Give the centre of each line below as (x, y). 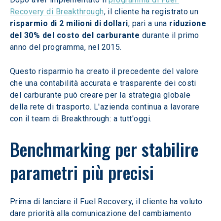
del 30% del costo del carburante (75, 35)
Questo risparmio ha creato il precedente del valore (105, 71)
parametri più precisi (82, 172)
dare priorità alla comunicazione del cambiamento (102, 213)
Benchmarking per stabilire (106, 149)
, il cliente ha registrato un (152, 12)
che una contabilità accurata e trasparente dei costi (104, 83)
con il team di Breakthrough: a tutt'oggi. (81, 119)
